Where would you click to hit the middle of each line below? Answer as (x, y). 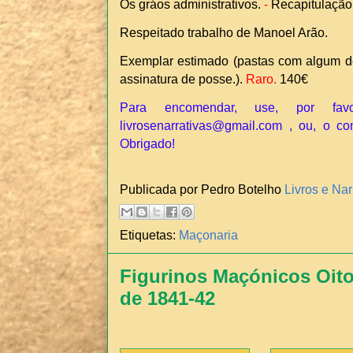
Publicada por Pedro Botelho (202, 189)
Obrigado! (147, 144)
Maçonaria (208, 235)
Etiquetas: (149, 235)
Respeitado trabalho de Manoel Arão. (225, 33)
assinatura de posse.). (181, 79)
